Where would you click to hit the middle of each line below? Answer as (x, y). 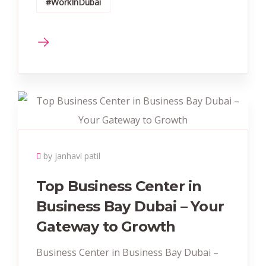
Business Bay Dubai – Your (130, 206)
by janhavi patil (72, 156)
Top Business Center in (119, 186)
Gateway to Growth (106, 227)
